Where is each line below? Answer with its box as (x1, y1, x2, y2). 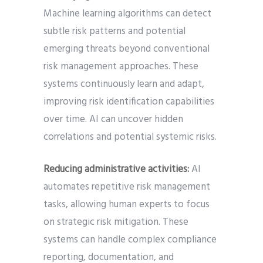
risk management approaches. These (43, 59, 198, 75)
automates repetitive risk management (43, 179, 210, 195)
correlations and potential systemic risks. (43, 129, 217, 146)
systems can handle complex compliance (43, 232, 217, 248)
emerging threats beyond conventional (43, 41, 210, 58)
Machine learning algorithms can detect (43, 6, 211, 22)
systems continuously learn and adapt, (43, 76, 204, 93)
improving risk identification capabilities (43, 94, 214, 110)
